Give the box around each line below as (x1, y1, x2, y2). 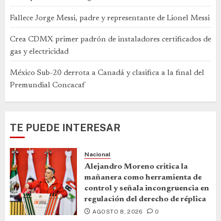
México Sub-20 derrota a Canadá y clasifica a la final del (10, 69, 204, 77)
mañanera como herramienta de (84, 173, 202, 182)
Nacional (84, 150, 110, 158)
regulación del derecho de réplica (84, 195, 206, 203)
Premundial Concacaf (10, 81, 85, 89)
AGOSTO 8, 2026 (92, 208, 143, 215)
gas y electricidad (10, 47, 69, 56)
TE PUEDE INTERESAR (10, 121, 120, 134)
